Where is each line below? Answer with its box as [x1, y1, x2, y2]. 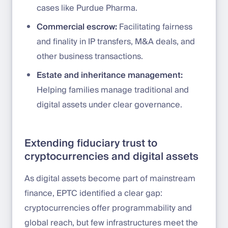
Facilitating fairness [117, 19, 192, 34]
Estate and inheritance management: [37, 68, 183, 82]
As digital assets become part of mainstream [24, 171, 195, 186]
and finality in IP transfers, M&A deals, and [37, 34, 195, 49]
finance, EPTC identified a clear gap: [24, 186, 162, 201]
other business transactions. [37, 49, 143, 64]
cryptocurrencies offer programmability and [24, 201, 192, 215]
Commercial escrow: [37, 19, 117, 34]
